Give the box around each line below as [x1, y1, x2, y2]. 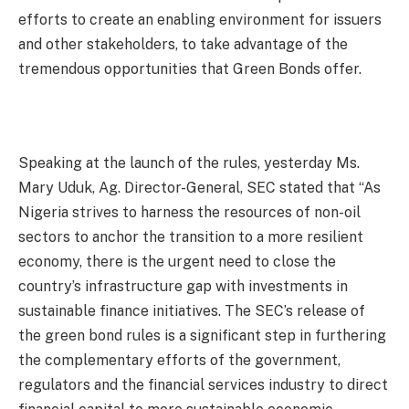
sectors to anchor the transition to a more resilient [18, 228, 363, 246]
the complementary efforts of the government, [18, 351, 341, 370]
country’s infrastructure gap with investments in [18, 278, 348, 296]
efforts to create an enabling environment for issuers [18, 11, 382, 29]
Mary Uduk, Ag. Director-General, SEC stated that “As [18, 179, 381, 197]
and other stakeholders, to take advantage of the [18, 36, 348, 54]
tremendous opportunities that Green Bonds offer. [18, 60, 362, 79]
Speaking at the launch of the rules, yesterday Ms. [18, 154, 360, 173]
